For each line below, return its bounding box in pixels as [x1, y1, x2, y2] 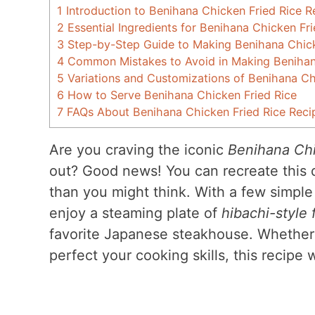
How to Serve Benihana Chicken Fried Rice [63, 87, 297, 102]
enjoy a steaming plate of [49, 204, 221, 221]
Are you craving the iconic [49, 141, 228, 158]
